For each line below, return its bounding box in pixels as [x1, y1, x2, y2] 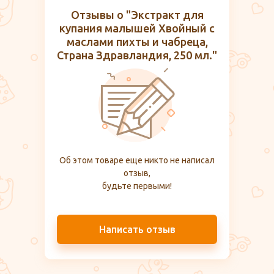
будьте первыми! [102, 181, 172, 191]
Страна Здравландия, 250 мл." [57, 49, 217, 62]
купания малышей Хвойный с [59, 22, 215, 35]
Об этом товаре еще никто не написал [59, 155, 215, 166]
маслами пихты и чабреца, [66, 35, 208, 48]
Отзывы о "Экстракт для [70, 9, 204, 21]
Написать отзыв [98, 224, 176, 235]
